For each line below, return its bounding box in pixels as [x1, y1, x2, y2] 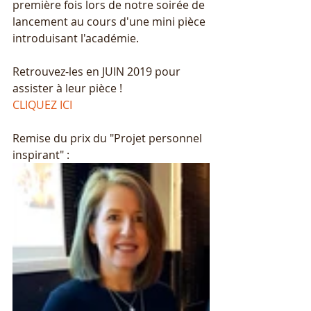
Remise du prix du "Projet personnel [12, 130, 205, 146]
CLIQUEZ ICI [12, 96, 72, 112]
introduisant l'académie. [12, 30, 139, 46]
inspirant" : [12, 146, 72, 162]
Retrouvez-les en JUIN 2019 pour [12, 63, 183, 79]
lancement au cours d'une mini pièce [12, 13, 208, 29]
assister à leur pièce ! [12, 80, 125, 96]
